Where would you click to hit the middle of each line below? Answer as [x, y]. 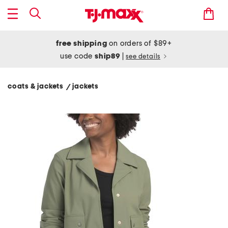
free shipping [82, 44]
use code [77, 56]
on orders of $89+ [139, 44]
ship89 [108, 56]
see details [143, 57]
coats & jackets [37, 87]
